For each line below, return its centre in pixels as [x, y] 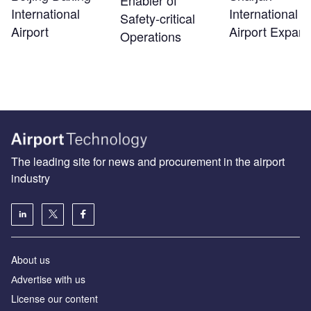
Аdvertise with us [48, 279]
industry [31, 178]
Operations [150, 36]
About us [31, 259]
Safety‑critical [157, 18]
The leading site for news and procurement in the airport [148, 161]
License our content [54, 298]
